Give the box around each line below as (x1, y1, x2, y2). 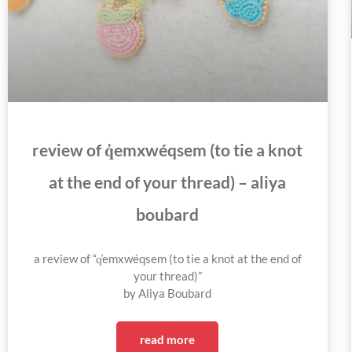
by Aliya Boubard (123, 285, 212, 300)
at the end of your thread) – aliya (49, 171, 287, 192)
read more (140, 332, 196, 346)
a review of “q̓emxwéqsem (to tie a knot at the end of (33, 251, 302, 266)
